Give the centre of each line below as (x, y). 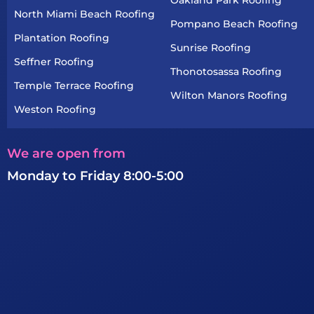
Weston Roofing (55, 109)
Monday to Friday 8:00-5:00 (95, 176)
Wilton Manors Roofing (228, 95)
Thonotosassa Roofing (226, 71)
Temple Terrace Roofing (74, 85)
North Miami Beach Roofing (84, 14)
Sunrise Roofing (210, 47)
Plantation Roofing (62, 37)
